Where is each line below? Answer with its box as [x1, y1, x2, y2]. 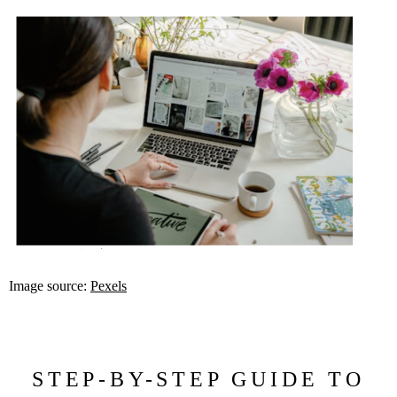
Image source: [9, 277, 90, 293]
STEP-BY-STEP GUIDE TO [32, 368, 365, 392]
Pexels [90, 277, 127, 293]
